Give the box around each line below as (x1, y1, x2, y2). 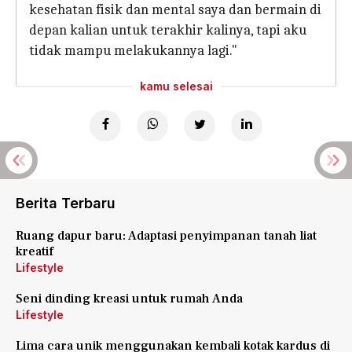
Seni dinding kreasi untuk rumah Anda (16, 291, 243, 306)
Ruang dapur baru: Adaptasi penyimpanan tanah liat (16, 228, 317, 244)
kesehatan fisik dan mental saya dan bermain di (29, 2, 321, 18)
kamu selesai (139, 79, 213, 93)
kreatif (16, 244, 53, 259)
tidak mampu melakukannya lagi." (29, 42, 237, 59)
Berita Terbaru (16, 195, 115, 211)
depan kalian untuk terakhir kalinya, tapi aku (29, 22, 306, 38)
